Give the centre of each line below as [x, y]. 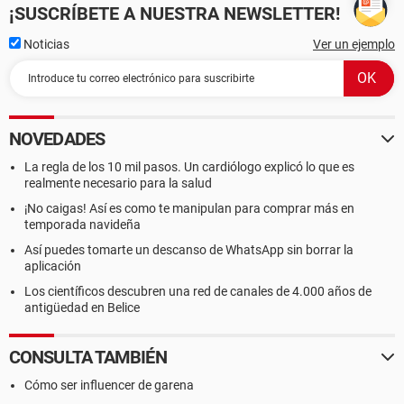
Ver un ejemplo [354, 44]
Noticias [45, 44]
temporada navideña [83, 225]
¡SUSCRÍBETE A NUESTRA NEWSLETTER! [174, 14]
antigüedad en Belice [82, 308]
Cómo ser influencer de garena [109, 385]
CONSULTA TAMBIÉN [88, 357]
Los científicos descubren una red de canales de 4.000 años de [198, 291]
